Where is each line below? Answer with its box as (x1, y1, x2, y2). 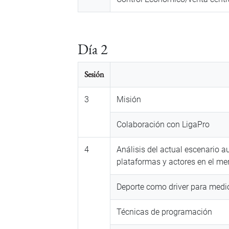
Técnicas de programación (117, 207, 212, 217)
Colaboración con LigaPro (117, 120, 210, 130)
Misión (117, 95, 141, 105)
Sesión (84, 69, 104, 80)
